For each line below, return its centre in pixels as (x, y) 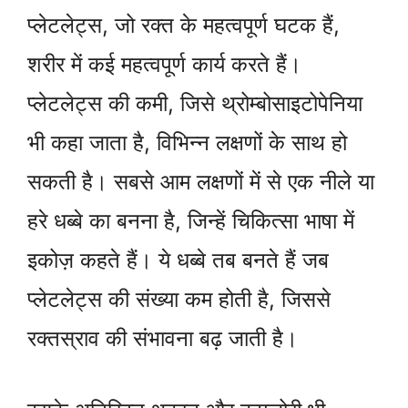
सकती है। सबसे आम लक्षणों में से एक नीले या (201, 182)
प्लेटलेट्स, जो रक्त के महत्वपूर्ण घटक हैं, (184, 25)
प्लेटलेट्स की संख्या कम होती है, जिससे (179, 300)
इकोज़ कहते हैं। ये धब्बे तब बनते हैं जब (178, 260)
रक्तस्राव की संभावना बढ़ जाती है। (163, 339)
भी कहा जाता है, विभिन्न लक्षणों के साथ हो (187, 143)
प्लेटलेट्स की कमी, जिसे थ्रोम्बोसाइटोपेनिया (195, 104)
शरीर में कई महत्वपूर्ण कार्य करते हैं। (164, 65)
